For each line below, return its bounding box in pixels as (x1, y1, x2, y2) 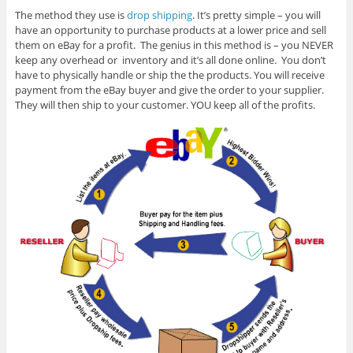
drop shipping (126, 8, 192, 23)
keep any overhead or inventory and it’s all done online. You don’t (14, 53, 326, 68)
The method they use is (14, 8, 127, 23)
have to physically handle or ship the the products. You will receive (14, 68, 325, 83)
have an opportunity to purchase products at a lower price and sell (14, 23, 326, 38)
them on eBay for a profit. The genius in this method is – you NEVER (14, 38, 333, 53)
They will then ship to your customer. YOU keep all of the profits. (14, 98, 315, 113)
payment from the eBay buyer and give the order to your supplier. (14, 83, 324, 98)
